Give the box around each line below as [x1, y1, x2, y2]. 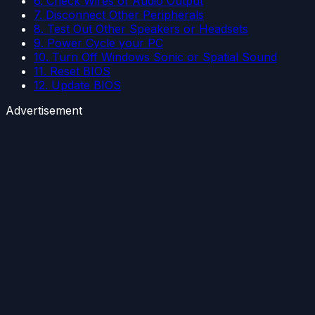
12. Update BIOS [34, 78, 121, 92]
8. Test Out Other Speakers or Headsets [34, 22, 248, 36]
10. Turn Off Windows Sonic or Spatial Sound [34, 50, 277, 64]
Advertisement [6, 103, 82, 117]
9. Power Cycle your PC [34, 36, 163, 50]
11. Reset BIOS [34, 64, 110, 78]
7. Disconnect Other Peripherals [34, 8, 204, 22]
